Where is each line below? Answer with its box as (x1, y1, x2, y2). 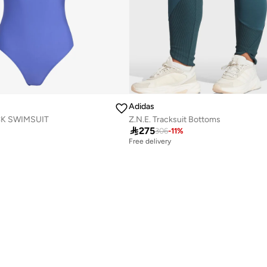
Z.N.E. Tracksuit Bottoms (128, 114, 221, 125)
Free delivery (128, 137, 172, 146)
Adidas (128, 101, 154, 112)
